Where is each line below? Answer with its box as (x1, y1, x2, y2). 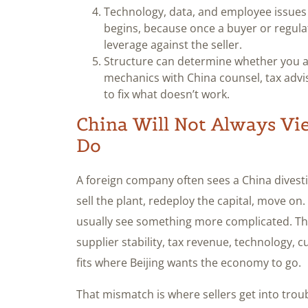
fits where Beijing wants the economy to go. (76, 255, 301, 271)
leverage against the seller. (104, 37, 242, 53)
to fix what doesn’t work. (104, 87, 230, 102)
